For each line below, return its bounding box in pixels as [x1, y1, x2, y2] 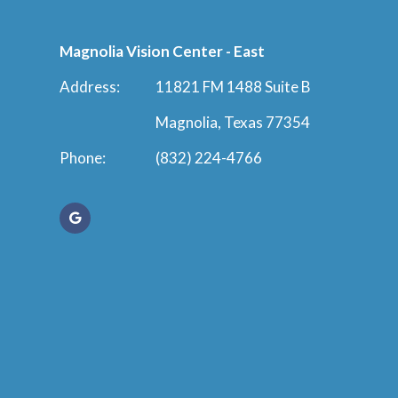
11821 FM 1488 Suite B [155, 76, 312, 96]
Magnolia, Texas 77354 [155, 112, 311, 131]
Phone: [60, 147, 107, 167]
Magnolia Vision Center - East [60, 41, 266, 60]
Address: [60, 76, 121, 96]
